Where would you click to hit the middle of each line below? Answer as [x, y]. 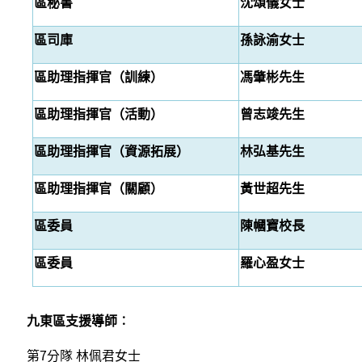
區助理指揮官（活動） [99, 114]
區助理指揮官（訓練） [99, 76]
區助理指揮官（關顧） [99, 188]
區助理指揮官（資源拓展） [112, 151]
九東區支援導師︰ [78, 320]
